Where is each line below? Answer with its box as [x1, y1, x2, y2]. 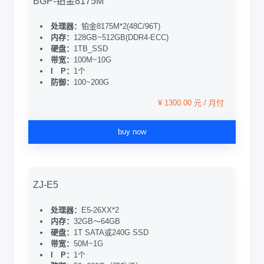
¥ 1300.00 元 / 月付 [158, 98, 224, 107]
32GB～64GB [74, 217, 120, 226]
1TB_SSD [74, 44, 108, 53]
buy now [118, 127, 146, 136]
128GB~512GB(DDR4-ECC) [74, 33, 169, 42]
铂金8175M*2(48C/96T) [81, 22, 160, 31]
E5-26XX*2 [81, 206, 119, 214]
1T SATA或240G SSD [74, 228, 148, 237]
